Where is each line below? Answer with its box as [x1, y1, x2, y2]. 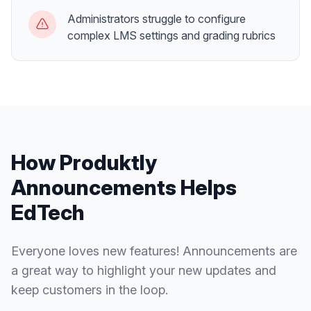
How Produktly [11, 150, 157, 175]
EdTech [11, 200, 85, 225]
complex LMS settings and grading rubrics [67, 28, 276, 42]
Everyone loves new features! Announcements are [11, 244, 297, 258]
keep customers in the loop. [11, 283, 168, 297]
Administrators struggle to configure [67, 12, 246, 26]
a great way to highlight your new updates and [11, 263, 276, 278]
